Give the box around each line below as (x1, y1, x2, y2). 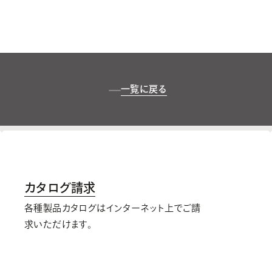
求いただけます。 (24, 220, 93, 229)
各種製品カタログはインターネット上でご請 (24, 203, 200, 212)
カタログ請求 (24, 182, 96, 194)
